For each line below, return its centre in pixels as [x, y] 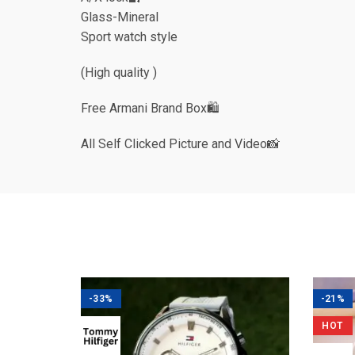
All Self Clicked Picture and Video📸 [180, 144]
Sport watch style [129, 37]
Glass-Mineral [120, 17]
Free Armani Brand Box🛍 [150, 109]
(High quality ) [119, 73]
